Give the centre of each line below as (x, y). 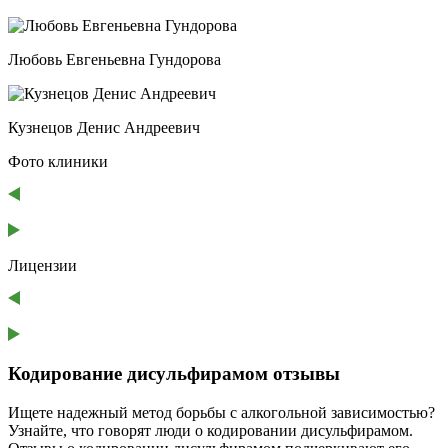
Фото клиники (58, 161)
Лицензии (42, 265)
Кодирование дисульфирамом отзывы (174, 374)
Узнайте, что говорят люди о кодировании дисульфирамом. (210, 431)
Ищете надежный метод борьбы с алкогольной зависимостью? (221, 413)
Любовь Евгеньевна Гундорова (114, 59)
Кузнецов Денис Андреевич (104, 127)
